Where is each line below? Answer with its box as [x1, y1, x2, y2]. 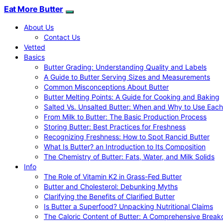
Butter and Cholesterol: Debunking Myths [44, 182, 178, 191]
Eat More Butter [4, 4, 63, 14]
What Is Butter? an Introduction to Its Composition [44, 142, 206, 151]
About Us [24, 23, 54, 31]
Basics [24, 53, 45, 61]
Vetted [24, 43, 45, 51]
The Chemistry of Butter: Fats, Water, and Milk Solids [44, 152, 215, 161]
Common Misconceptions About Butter [44, 83, 169, 91]
